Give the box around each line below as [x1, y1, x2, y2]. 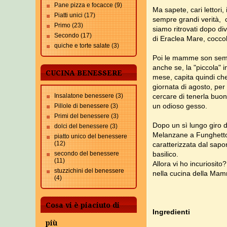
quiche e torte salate [54, 42, 110, 49]
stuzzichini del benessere [54, 167, 124, 174]
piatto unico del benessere [54, 133, 127, 140]
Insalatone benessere [54, 92, 114, 99]
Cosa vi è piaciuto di [46, 201, 120, 209]
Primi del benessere [54, 112, 109, 120]
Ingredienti [153, 208, 190, 216]
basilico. [153, 150, 178, 158]
